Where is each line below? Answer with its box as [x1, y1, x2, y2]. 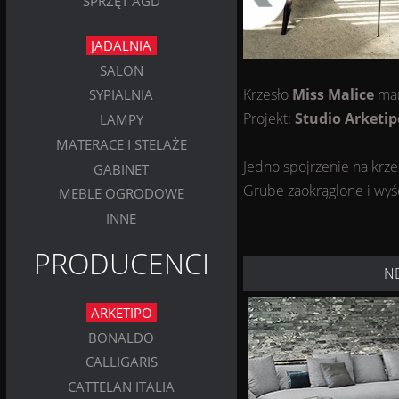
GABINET [94, 159, 150, 178]
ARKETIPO [90, 304, 152, 322]
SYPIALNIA [89, 85, 154, 104]
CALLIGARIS [85, 353, 158, 371]
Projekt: [242, 108, 295, 128]
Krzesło [242, 84, 292, 104]
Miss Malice [291, 84, 374, 104]
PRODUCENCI [33, 243, 209, 282]
